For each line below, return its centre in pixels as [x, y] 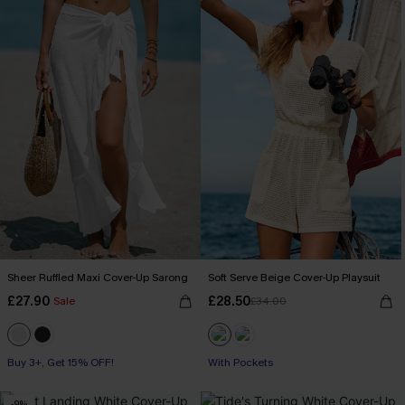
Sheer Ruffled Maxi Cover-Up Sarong [98, 278]
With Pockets [240, 363]
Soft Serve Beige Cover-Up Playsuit [294, 278]
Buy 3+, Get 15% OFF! [61, 363]
